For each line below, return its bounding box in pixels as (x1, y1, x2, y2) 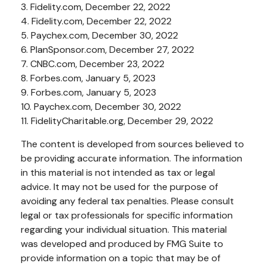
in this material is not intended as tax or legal (21, 166, 215, 179)
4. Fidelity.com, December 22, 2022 (21, 14, 172, 27)
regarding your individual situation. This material (21, 223, 227, 236)
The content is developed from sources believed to (21, 137, 244, 150)
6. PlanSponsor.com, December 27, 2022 (21, 43, 194, 56)
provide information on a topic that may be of (21, 251, 220, 264)
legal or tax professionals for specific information (21, 208, 233, 221)
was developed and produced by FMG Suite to (21, 237, 223, 250)
